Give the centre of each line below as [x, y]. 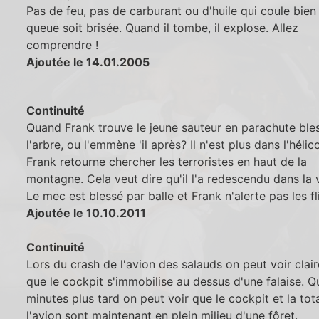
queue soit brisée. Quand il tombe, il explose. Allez [163, 28]
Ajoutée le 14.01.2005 [88, 62]
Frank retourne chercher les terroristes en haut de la [167, 161]
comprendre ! [63, 45]
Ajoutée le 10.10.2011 [87, 213]
